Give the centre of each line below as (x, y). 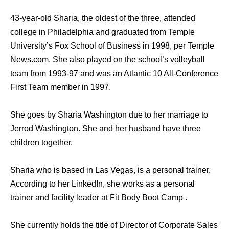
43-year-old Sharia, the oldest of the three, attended (103, 18)
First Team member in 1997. (61, 87)
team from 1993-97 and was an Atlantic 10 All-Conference (114, 74)
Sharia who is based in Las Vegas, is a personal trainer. (110, 170)
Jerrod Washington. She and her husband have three (106, 129)
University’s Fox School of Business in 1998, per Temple (112, 46)
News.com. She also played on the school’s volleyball (108, 60)
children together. (41, 143)
